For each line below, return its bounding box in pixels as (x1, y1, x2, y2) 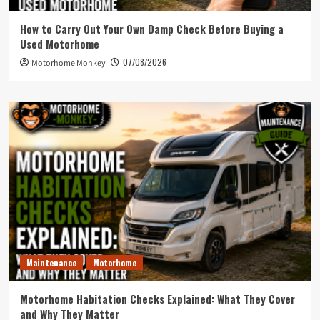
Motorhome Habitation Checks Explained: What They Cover (19, 291, 295, 306)
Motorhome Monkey (31, 57, 106, 69)
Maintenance (26, 256, 76, 269)
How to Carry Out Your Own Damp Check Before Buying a (19, 21, 284, 36)
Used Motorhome (19, 36, 99, 51)
